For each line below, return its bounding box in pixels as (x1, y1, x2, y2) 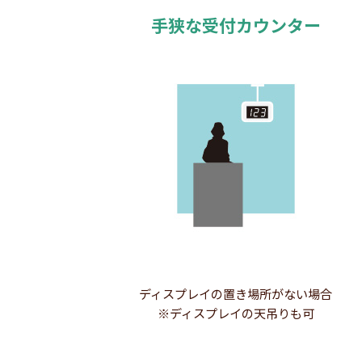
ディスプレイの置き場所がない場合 (139, 284, 333, 302)
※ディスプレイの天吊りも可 (157, 303, 314, 322)
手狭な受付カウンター (150, 12, 321, 37)
